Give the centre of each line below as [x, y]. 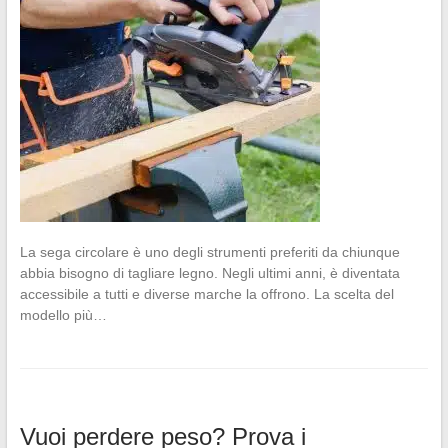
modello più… [63, 315]
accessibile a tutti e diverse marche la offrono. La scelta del [206, 294]
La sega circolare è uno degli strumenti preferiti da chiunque [209, 252]
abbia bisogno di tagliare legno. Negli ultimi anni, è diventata [209, 273]
